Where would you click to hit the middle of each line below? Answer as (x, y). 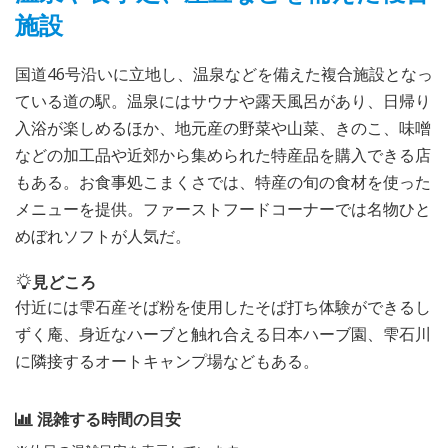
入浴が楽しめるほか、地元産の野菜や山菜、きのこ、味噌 (223, 127)
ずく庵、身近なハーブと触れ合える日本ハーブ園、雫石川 (223, 333)
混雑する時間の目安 (109, 418)
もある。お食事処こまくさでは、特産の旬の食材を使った (223, 181)
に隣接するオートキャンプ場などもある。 (167, 360)
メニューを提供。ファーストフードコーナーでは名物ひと (223, 208)
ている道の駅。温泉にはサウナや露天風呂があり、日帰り (223, 100)
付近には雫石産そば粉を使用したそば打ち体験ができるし (223, 306)
